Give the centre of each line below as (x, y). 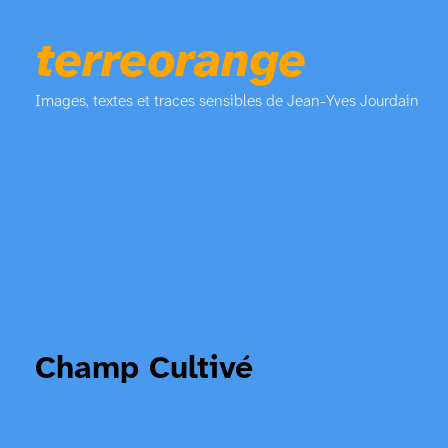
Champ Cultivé (143, 369)
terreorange (170, 62)
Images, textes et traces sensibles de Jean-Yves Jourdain (226, 101)
